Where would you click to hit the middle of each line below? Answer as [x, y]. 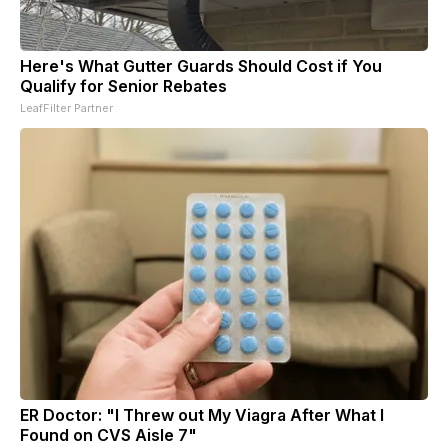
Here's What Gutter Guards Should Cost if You [201, 65]
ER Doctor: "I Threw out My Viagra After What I [202, 414]
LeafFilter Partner [66, 107]
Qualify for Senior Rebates [123, 85]
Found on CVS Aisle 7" [108, 434]
